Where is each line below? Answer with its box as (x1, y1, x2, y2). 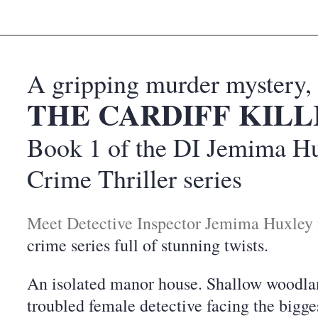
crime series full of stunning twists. (27, 234, 268, 256)
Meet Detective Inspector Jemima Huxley (27, 212, 313, 234)
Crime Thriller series (27, 161, 242, 195)
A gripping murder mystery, (27, 66, 312, 100)
